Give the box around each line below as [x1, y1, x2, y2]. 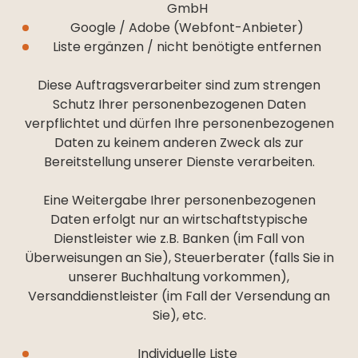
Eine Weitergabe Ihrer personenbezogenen [42, 191, 316, 209]
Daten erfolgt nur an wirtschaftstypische [50, 210, 308, 229]
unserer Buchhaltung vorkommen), [69, 268, 289, 286]
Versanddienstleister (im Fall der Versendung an [28, 287, 330, 305]
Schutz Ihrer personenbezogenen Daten [52, 95, 306, 113]
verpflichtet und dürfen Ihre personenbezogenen [24, 114, 334, 133]
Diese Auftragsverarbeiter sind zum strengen [38, 76, 320, 94]
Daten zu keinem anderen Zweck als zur [54, 133, 304, 152]
